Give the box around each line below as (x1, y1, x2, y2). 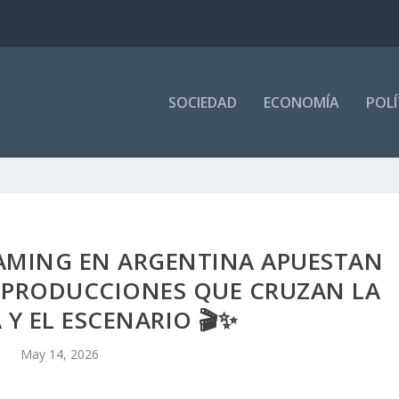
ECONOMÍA (263, 93, 339, 112)
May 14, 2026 (20, 346, 99, 362)
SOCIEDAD (167, 93, 237, 112)
